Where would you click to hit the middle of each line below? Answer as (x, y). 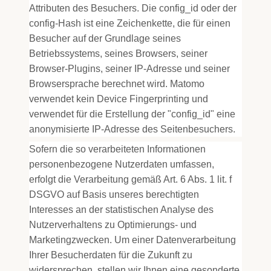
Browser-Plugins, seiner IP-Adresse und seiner (129, 69)
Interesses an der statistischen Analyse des (121, 210)
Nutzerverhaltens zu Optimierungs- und (113, 225)
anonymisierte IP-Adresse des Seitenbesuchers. (132, 129)
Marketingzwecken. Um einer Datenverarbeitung (132, 240)
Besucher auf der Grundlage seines (105, 38)
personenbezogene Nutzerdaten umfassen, (122, 164)
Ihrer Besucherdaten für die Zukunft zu (111, 255)
